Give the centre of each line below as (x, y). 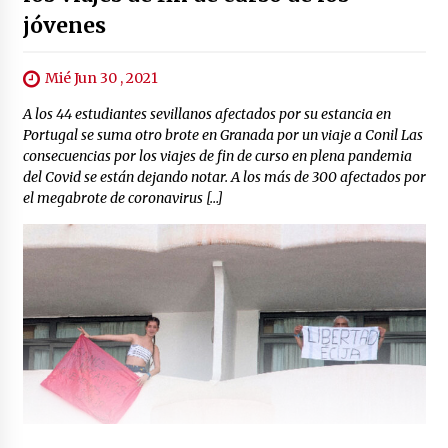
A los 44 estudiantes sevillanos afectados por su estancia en (206, 114)
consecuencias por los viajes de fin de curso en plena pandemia (217, 156)
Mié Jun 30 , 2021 (101, 78)
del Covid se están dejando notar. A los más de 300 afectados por (224, 177)
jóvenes (64, 26)
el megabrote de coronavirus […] (122, 198)
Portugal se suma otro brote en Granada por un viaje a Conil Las (222, 135)
